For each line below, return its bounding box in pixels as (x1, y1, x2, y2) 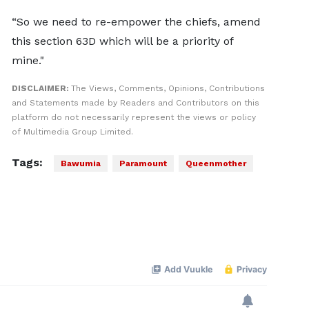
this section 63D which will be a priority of (11, 34, 233, 48)
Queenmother (185, 158, 246, 168)
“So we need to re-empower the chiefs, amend (11, 14, 261, 28)
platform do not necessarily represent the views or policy (11, 112, 256, 122)
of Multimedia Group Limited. (11, 126, 133, 137)
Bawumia (60, 158, 101, 168)
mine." (11, 53, 44, 67)
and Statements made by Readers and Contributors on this (11, 97, 259, 108)
